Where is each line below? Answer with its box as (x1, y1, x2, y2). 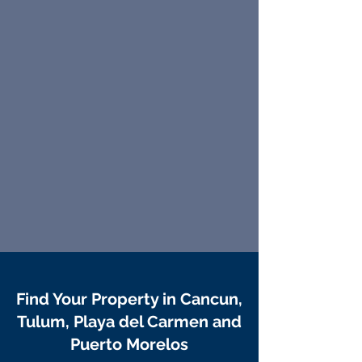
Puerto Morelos (70, 335, 188, 354)
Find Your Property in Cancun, (16, 289, 242, 309)
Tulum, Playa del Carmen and (17, 312, 242, 331)
